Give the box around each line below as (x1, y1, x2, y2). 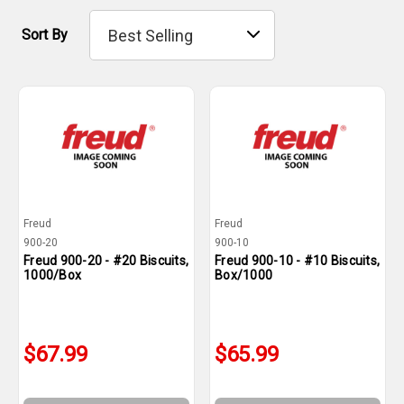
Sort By (22, 25, 68, 43)
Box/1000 (215, 268, 272, 282)
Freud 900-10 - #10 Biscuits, (215, 253, 380, 268)
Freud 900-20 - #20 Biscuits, (23, 253, 188, 268)
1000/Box (23, 268, 81, 282)
